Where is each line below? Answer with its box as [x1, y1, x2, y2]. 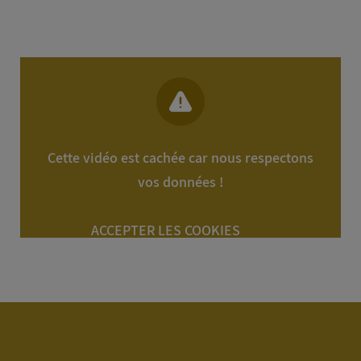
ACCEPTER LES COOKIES [90, 221, 240, 239]
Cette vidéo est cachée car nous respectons [48, 148, 313, 167]
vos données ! [138, 172, 223, 191]
